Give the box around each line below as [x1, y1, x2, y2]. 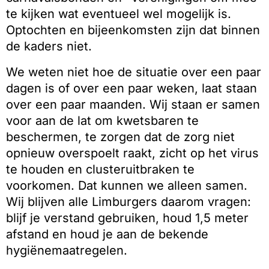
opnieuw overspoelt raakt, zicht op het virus [6, 146, 259, 160]
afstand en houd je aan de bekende [6, 227, 208, 241]
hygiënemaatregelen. [6, 243, 127, 258]
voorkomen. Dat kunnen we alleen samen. [6, 178, 247, 193]
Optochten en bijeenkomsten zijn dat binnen [6, 23, 260, 37]
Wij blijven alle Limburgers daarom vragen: [6, 195, 251, 209]
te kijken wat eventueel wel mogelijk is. [6, 7, 231, 21]
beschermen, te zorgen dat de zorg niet [6, 130, 235, 144]
